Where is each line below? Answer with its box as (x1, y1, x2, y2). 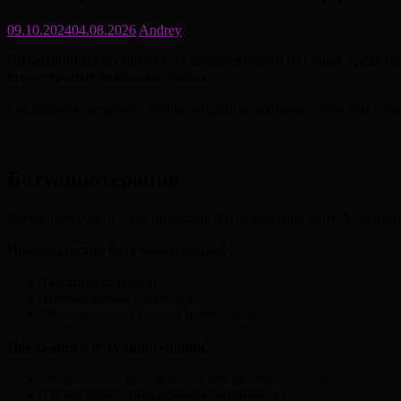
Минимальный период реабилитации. (43, 306, 276, 322)
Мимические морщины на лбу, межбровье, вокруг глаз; (43, 371, 380, 387)
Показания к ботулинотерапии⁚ (7, 339, 209, 355)
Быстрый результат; (43, 274, 162, 290)
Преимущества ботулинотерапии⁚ (7, 243, 225, 259)
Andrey (139, 22, 182, 38)
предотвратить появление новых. (7, 69, 211, 85)
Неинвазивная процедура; (43, 290, 202, 306)
